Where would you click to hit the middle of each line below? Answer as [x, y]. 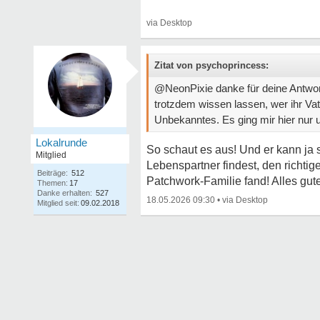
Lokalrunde [61, 142]
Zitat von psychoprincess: [211, 65]
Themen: [52, 183]
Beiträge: [52, 173]
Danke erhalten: [65, 193]
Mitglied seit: [58, 203]
